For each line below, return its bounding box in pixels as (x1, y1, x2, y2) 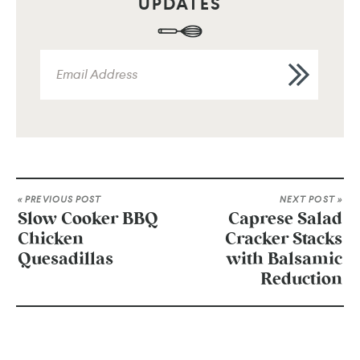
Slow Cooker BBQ (18, 211, 158, 228)
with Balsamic (227, 251, 342, 268)
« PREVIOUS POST (18, 194, 102, 206)
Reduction (260, 271, 342, 288)
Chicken (18, 231, 84, 248)
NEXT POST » (279, 194, 342, 206)
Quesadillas (18, 251, 113, 268)
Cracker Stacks (225, 231, 342, 248)
